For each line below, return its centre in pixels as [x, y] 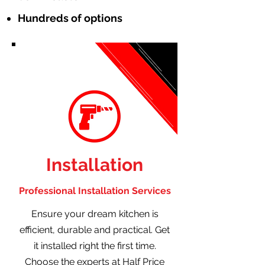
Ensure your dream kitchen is [95, 214]
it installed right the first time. [95, 245]
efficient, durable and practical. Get [95, 230]
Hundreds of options [70, 18]
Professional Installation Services [95, 190]
